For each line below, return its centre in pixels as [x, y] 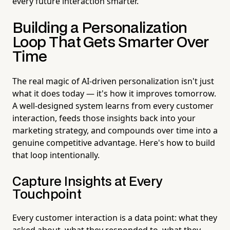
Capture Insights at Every [88, 182]
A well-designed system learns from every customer [113, 106]
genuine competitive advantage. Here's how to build [114, 142]
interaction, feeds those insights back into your [104, 118]
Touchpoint [47, 195]
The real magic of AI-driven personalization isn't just [113, 81]
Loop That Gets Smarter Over [111, 43]
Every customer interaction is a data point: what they [115, 217]
